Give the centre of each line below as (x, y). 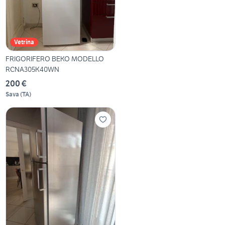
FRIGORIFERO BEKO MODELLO (55, 59)
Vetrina (24, 42)
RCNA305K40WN (33, 69)
